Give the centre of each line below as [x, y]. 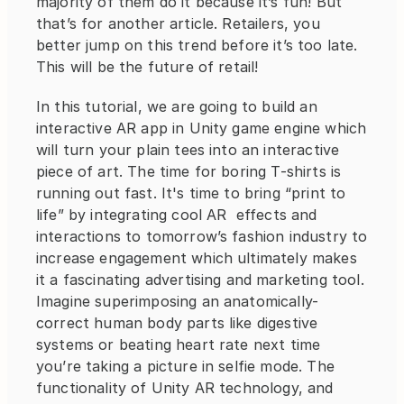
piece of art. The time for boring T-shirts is [189, 171]
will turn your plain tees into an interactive [188, 150]
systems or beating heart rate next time [179, 344]
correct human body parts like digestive [177, 323]
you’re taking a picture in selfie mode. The [185, 366]
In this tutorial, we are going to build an [177, 106]
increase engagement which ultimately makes [197, 258]
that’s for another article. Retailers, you [178, 23]
